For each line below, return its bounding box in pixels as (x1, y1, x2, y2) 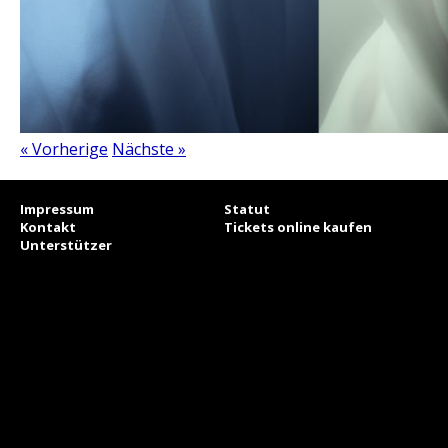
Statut (224, 200, 270, 218)
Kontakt (20, 218, 76, 236)
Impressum (20, 200, 94, 218)
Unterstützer (20, 236, 112, 254)
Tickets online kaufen (224, 218, 372, 236)
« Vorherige (20, 138, 108, 160)
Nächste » (112, 138, 186, 160)
